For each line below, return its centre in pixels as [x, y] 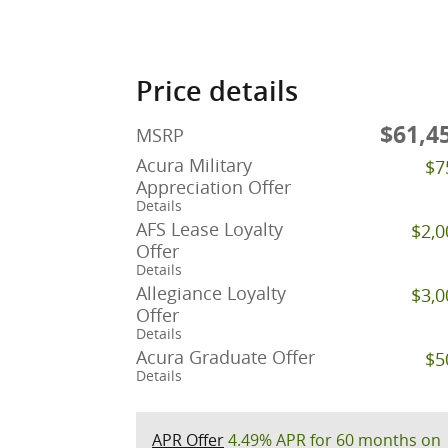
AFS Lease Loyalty [209, 229]
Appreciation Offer [213, 187]
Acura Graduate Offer [225, 357]
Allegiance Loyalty [211, 293]
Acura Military [194, 165]
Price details [217, 92]
